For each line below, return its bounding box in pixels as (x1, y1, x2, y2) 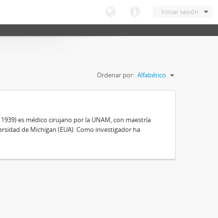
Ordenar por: (97, 71, 134, 79)
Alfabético (137, 71, 166, 79)
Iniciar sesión (161, 7, 199, 16)
